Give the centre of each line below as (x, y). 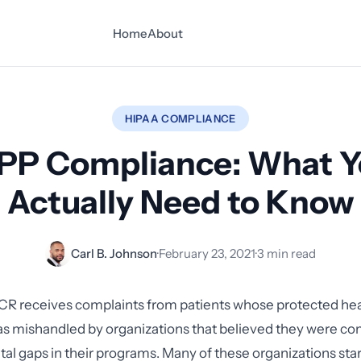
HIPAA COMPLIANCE (180, 118)
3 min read (286, 253)
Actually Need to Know (180, 202)
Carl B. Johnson (114, 253)
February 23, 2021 (207, 253)
